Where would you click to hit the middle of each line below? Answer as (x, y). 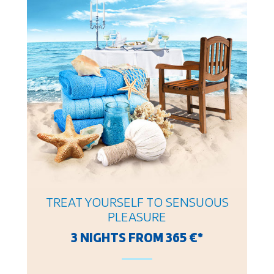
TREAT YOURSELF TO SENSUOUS (137, 203)
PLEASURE (137, 217)
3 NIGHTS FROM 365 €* (137, 238)
